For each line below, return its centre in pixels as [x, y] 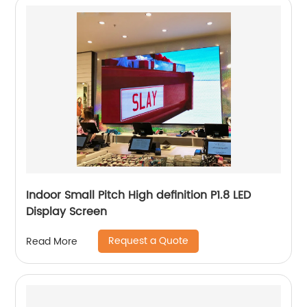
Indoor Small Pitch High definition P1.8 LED [139, 196]
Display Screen [67, 212]
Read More [52, 241]
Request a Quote [149, 241]
